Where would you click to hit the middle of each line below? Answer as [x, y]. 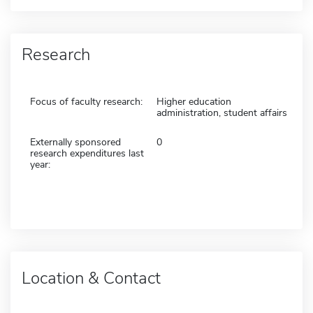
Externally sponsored [75, 142]
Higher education [194, 101]
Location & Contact [91, 278]
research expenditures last [87, 153]
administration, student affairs [222, 112]
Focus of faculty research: [86, 101]
